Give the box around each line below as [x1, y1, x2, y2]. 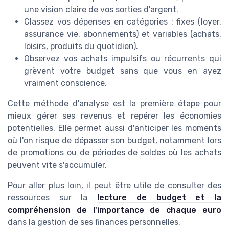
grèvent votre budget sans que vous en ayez [24, 66, 221, 76]
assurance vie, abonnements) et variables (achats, [24, 29, 221, 39]
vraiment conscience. [24, 78, 107, 88]
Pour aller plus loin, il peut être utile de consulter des [8, 180, 221, 191]
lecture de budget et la [97, 193, 222, 203]
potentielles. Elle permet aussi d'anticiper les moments [8, 123, 221, 133]
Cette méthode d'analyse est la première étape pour [8, 99, 221, 109]
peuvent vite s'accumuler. [8, 160, 107, 170]
